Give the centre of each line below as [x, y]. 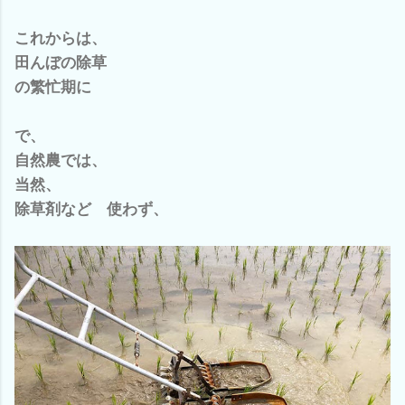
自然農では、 [61, 160]
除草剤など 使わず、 [91, 209]
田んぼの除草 [61, 63]
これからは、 [61, 38]
